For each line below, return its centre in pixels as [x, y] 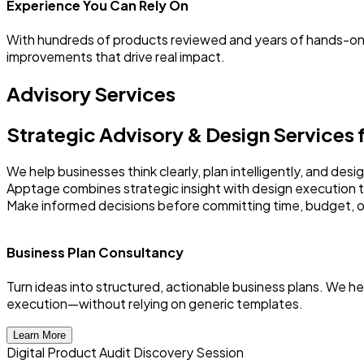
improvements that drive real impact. [116, 56]
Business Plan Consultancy [95, 252]
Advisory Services [91, 93]
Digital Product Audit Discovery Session [125, 353]
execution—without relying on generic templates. [155, 304]
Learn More [39, 336]
